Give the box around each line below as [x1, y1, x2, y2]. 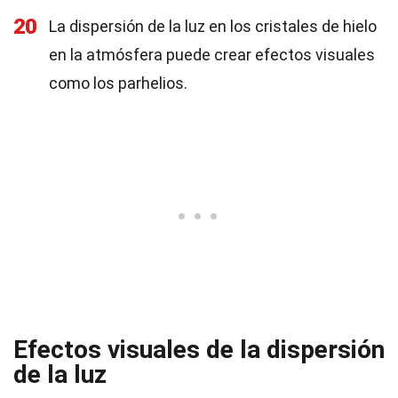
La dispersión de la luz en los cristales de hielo [49, 17, 377, 36]
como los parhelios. [49, 74, 187, 92]
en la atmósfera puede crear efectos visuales [49, 45, 375, 64]
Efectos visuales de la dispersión [13, 335, 385, 364]
